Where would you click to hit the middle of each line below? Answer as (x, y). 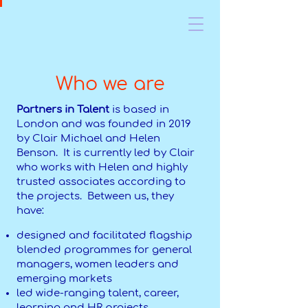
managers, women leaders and (98, 264)
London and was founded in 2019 (104, 124)
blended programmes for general (104, 250)
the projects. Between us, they (95, 196)
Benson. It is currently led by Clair (106, 153)
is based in (139, 110)
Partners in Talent (63, 110)
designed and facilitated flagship (104, 235)
